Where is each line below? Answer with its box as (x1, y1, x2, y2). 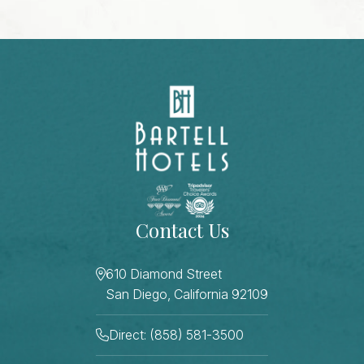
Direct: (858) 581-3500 (109, 326, 244, 343)
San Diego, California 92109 (106, 285, 268, 302)
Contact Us (135, 216, 229, 243)
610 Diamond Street (106, 265, 222, 282)
